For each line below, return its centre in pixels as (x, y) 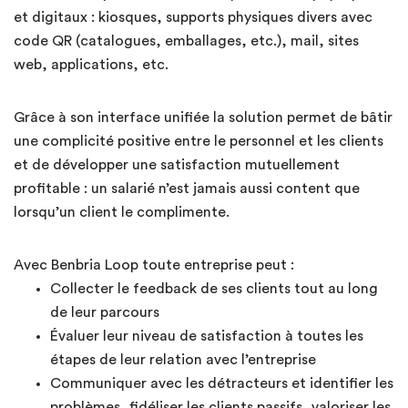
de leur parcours (105, 312)
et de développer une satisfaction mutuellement (177, 164)
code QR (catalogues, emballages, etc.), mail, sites (186, 41)
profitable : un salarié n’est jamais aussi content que (187, 188)
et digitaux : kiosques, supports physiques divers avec (193, 17)
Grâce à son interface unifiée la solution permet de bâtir (203, 117)
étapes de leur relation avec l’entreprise (183, 359)
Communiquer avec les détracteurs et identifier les (222, 383)
